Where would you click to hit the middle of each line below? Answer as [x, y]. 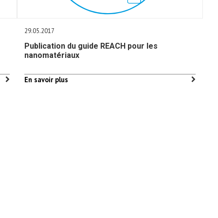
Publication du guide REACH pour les [91, 46]
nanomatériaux [52, 55]
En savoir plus [46, 80]
